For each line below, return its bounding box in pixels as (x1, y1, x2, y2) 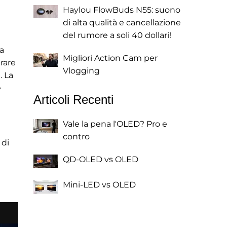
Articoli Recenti (33, 93, 113, 106)
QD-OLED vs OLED (63, 155, 138, 164)
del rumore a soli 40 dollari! (63, 30, 171, 40)
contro (63, 132, 90, 141)
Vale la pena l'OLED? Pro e (63, 119, 167, 129)
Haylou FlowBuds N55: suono (63, 5, 180, 15)
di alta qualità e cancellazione (63, 18, 181, 27)
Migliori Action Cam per (63, 53, 158, 63)
